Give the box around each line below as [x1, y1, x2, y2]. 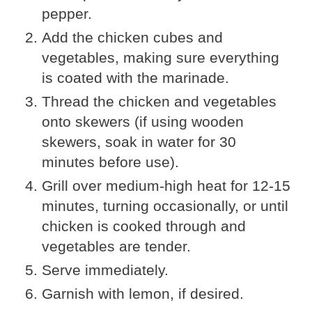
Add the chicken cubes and [42, 29, 223, 45]
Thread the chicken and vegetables [42, 93, 276, 109]
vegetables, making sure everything [42, 49, 279, 65]
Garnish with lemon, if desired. [42, 285, 244, 302]
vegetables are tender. [42, 237, 191, 254]
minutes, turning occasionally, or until [42, 197, 288, 214]
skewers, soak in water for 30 [42, 133, 236, 150]
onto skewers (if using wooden [42, 113, 244, 130]
